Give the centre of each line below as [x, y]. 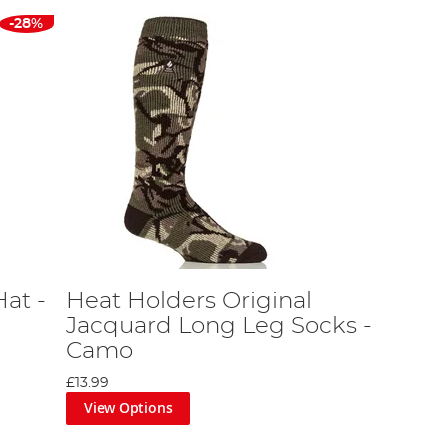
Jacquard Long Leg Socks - [219, 325]
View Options [128, 408]
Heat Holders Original [189, 300]
